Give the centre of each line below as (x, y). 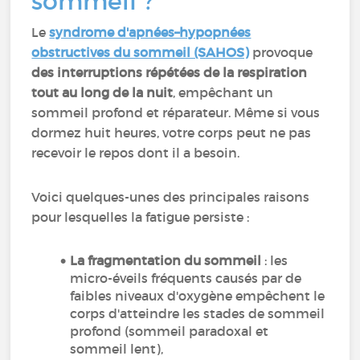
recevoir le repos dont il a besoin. (136, 153)
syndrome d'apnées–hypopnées (150, 32)
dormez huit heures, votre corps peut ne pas (172, 133)
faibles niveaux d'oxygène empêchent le (198, 296)
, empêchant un (223, 92)
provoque (281, 52)
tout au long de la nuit (102, 92)
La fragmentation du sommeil (166, 260)
